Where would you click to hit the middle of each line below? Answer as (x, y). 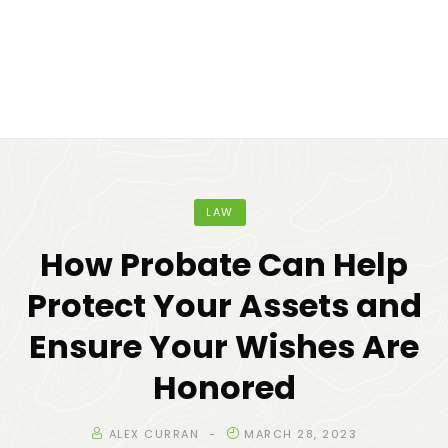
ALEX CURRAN (153, 434)
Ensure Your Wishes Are (224, 346)
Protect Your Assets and (224, 305)
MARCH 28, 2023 (300, 434)
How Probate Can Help (224, 264)
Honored (224, 387)
